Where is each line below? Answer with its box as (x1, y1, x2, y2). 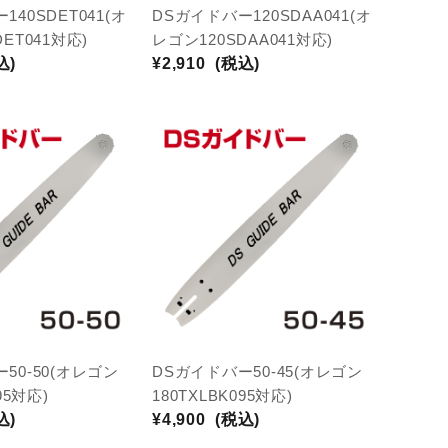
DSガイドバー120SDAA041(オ (152, 7, 372, 24)
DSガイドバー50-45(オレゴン (152, 363, 363, 380)
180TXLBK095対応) (152, 387, 293, 404)
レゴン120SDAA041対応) (152, 31, 333, 48)
